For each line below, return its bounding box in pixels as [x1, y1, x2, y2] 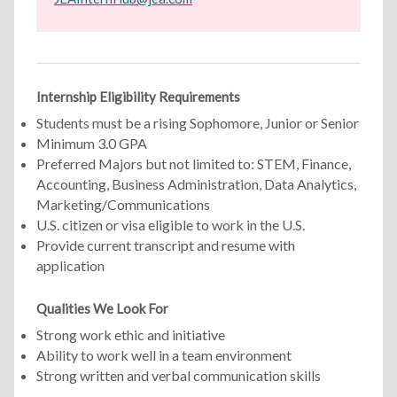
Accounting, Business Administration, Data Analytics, [35, 175, 356, 192]
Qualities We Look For [35, 300, 168, 317]
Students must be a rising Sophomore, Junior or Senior [35, 113, 359, 131]
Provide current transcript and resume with [35, 236, 295, 253]
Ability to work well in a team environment [35, 346, 292, 363]
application [35, 256, 105, 274]
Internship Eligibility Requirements [35, 89, 240, 105]
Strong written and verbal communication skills [35, 366, 321, 384]
